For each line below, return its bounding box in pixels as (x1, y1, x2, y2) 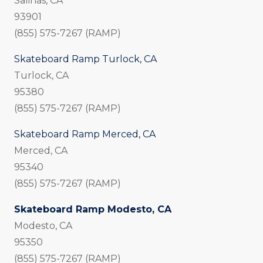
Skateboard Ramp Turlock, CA (14, 53, 157, 65)
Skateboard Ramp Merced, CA (14, 129, 156, 140)
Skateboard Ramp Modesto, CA (14, 204, 171, 215)
